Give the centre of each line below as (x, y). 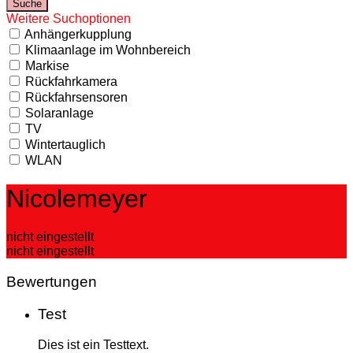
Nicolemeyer (77, 198)
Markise (47, 65)
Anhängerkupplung (78, 34)
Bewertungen (52, 282)
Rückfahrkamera (71, 81)
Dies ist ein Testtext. (93, 344)
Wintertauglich (65, 144)
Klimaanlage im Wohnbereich (108, 50)
